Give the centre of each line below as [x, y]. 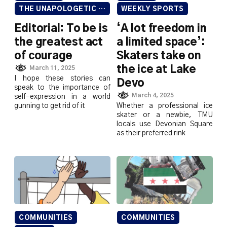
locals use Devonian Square [165, 124]
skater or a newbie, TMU [165, 115]
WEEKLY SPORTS [153, 9]
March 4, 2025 [153, 96]
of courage [44, 56]
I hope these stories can [62, 79]
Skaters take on [159, 56]
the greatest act [59, 42]
